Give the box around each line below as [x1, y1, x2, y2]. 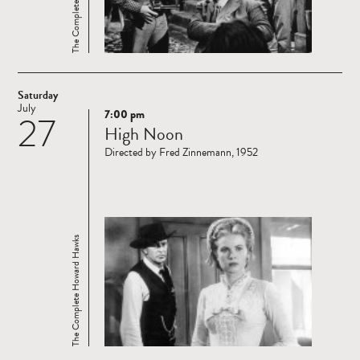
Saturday [18, 87, 58, 104]
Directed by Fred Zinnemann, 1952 [104, 144, 258, 162]
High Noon [104, 121, 183, 148]
